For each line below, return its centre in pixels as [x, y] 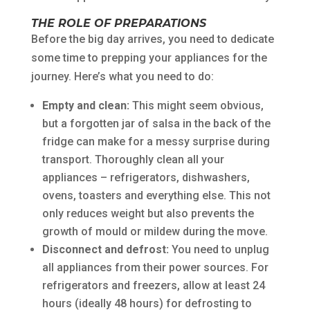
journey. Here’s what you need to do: [122, 76]
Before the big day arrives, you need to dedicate [152, 39]
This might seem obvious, [196, 106]
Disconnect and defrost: [105, 249]
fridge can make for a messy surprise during [156, 142]
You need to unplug [219, 249]
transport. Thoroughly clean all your [133, 159]
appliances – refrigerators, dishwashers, [146, 177]
